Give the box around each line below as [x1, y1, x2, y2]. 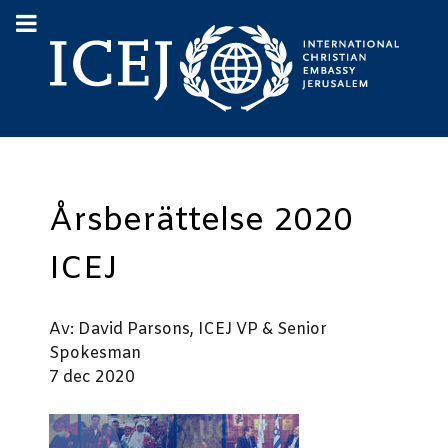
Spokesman [49, 343, 141, 364]
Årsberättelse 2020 [49, 200, 353, 243]
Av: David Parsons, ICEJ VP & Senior [49, 319, 327, 340]
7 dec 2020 [49, 367, 135, 388]
